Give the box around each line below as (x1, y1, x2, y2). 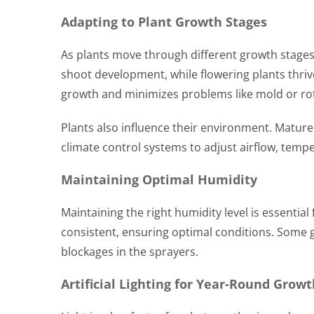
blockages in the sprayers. (61, 243, 198, 259)
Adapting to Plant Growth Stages (61, 13, 267, 30)
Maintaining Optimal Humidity (61, 170, 257, 188)
